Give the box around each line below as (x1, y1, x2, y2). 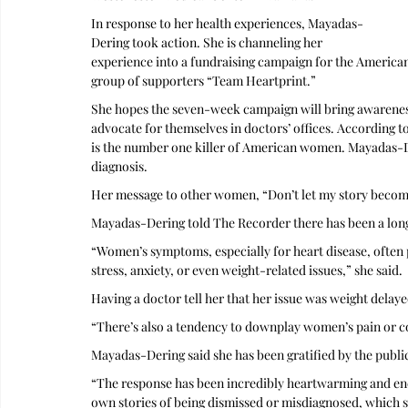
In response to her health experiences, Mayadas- (91, 15, 363, 32)
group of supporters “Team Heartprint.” (91, 72, 316, 89)
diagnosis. (91, 158, 150, 175)
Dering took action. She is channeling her (91, 34, 325, 51)
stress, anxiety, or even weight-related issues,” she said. (91, 261, 405, 279)
